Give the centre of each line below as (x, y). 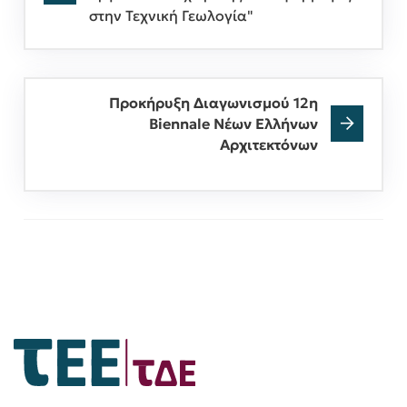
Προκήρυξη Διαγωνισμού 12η (213, 102)
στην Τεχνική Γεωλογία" (171, 15)
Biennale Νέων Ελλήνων (233, 123)
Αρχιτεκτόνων (269, 144)
